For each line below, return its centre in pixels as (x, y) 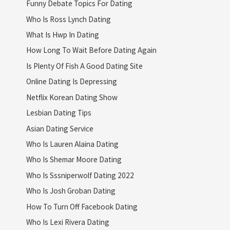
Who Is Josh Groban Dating (71, 191)
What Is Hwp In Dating (62, 35)
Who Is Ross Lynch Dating (68, 19)
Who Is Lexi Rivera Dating (68, 222)
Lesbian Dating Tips (59, 113)
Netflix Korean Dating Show (72, 97)
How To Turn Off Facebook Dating (82, 206)
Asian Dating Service (60, 128)
